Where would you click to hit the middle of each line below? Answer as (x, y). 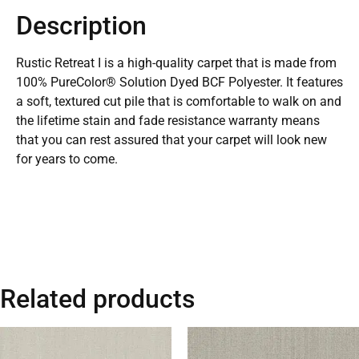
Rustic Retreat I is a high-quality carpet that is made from (176, 63)
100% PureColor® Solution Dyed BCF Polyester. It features (179, 83)
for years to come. (67, 159)
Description (81, 26)
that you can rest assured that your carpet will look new (171, 140)
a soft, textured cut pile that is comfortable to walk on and (179, 102)
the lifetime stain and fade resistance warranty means (168, 121)
